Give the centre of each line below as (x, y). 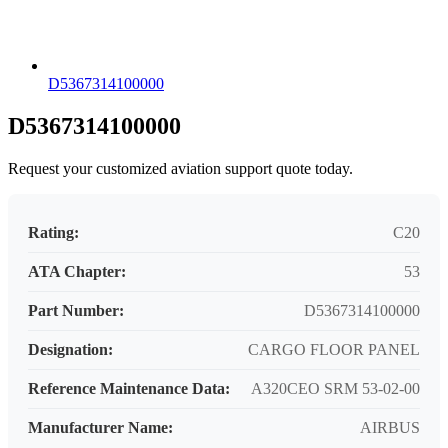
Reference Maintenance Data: (129, 389)
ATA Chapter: (77, 272)
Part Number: (76, 311)
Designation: (70, 350)
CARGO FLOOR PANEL (334, 350)
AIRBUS (390, 428)
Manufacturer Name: (100, 428)
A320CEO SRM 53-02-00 (335, 389)
